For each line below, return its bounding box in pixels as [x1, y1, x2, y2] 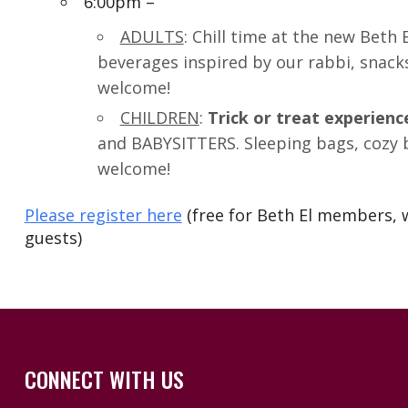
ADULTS [119, 25, 184, 48]
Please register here [24, 204, 182, 227]
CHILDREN [119, 107, 199, 129]
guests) [24, 227, 82, 250]
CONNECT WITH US [24, 362, 184, 396]
